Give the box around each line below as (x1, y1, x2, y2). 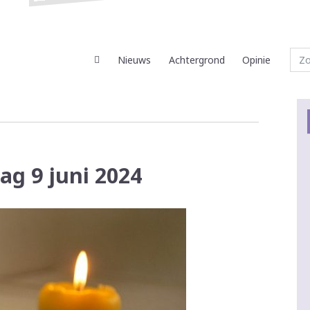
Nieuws (118, 53, 152, 67)
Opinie (242, 53, 271, 67)
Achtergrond (168, 53, 225, 67)
